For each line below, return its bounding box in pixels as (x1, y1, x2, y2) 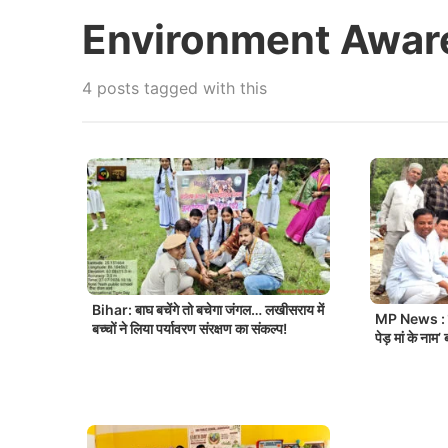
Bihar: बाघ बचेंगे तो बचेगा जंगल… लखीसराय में (92, 301, 324, 319)
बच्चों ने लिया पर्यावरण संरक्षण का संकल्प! (92, 320, 287, 338)
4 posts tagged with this (82, 78, 267, 98)
